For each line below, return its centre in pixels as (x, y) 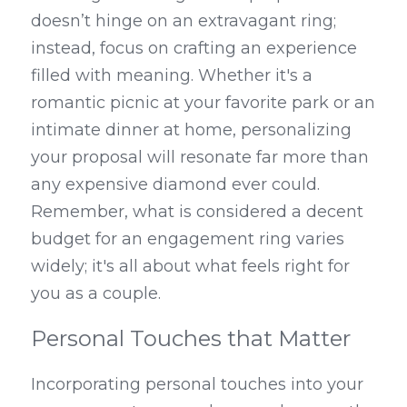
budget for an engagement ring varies (188, 239)
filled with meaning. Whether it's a (172, 75)
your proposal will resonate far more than (200, 157)
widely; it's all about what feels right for (190, 266)
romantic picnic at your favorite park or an (203, 103)
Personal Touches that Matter (191, 338)
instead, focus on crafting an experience (194, 48)
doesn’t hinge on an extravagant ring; (184, 21)
